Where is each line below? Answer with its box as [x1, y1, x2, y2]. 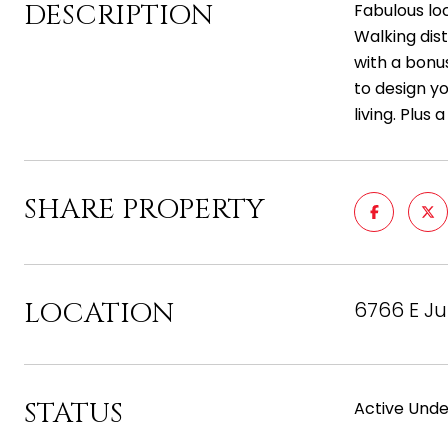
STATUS [24, 395, 123, 432]
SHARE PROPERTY [24, 191, 265, 228]
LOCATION [24, 295, 174, 332]
